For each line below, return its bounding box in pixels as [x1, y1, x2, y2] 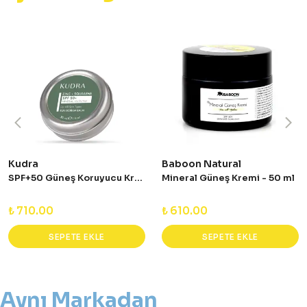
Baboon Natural [162, 158, 241, 170]
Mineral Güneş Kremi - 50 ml [162, 172, 295, 184]
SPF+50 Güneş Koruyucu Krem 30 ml [134, 172, 143, 184]
